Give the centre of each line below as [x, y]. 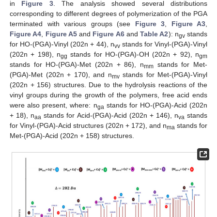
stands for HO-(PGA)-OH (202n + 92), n [133, 54]
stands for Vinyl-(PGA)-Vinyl [163, 44]
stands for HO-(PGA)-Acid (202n [155, 105]
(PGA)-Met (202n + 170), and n [61, 75]
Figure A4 [26, 34]
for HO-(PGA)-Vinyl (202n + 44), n [62, 44]
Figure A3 [188, 24]
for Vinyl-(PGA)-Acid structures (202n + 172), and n [88, 126]
